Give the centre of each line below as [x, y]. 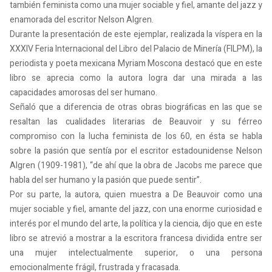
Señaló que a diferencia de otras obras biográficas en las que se [136, 107]
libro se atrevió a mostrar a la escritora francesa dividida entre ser [136, 238]
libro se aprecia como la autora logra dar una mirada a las [136, 78]
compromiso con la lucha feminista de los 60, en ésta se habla [136, 136]
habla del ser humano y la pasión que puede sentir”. [106, 180]
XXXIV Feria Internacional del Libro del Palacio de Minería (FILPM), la [136, 49]
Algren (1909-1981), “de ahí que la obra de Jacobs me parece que [136, 165]
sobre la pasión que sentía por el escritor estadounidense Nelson [136, 151]
